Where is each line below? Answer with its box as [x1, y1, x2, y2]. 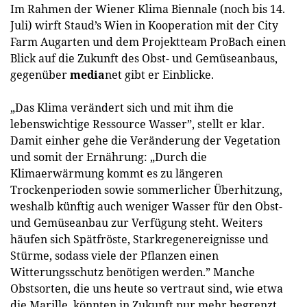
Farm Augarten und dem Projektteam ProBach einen [10, 34, 286, 49]
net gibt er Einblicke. [105, 66, 214, 82]
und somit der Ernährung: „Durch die [10, 149, 207, 164]
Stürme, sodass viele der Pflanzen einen [10, 247, 219, 263]
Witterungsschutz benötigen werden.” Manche [10, 264, 255, 280]
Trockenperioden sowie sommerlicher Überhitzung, [10, 182, 282, 197]
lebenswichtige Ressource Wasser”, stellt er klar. [10, 116, 265, 132]
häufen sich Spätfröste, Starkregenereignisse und [10, 231, 269, 247]
